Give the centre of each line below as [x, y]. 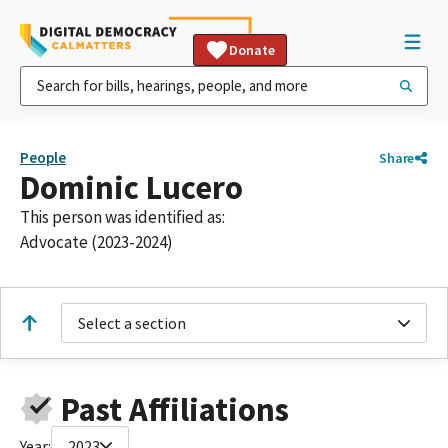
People [43, 157]
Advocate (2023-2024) [96, 242]
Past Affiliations [174, 409]
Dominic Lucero [131, 187]
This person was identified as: [122, 217]
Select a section [132, 323]
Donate [252, 50]
